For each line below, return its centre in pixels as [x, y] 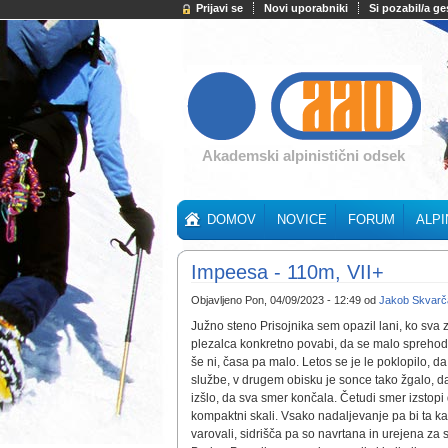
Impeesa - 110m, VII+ [287, 272]
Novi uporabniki [306, 8]
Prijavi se [219, 8]
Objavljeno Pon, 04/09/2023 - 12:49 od [285, 300]
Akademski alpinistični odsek [303, 155]
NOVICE [302, 219]
